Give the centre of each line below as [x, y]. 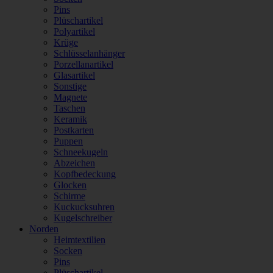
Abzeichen [74, 163]
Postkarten [74, 130]
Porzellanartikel [83, 64]
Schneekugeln [81, 152]
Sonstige [70, 86]
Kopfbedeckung [85, 174]
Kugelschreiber [83, 218]
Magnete [70, 97]
